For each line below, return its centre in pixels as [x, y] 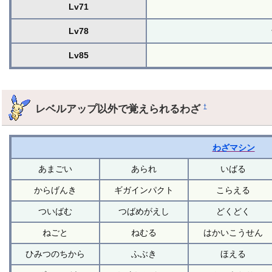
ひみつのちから [56, 253]
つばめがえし [144, 211]
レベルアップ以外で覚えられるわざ [120, 108]
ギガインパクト [144, 190]
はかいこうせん [233, 232]
